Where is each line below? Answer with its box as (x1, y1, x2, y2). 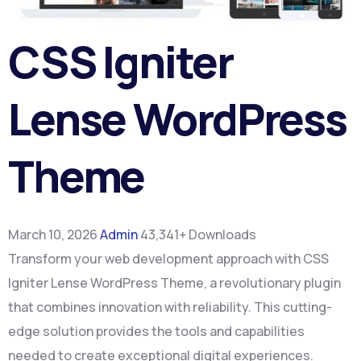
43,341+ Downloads (140, 226, 256, 243)
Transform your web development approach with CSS (8, 250, 329, 268)
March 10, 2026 (8, 226, 100, 243)
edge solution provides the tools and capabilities (8, 322, 305, 340)
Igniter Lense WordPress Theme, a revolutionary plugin (8, 274, 341, 292)
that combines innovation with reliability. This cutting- (8, 298, 332, 316)
